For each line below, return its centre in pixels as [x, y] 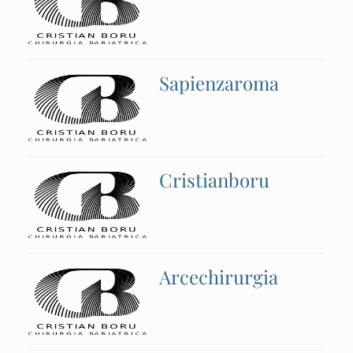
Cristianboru [214, 180]
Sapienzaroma [219, 83]
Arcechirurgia [219, 277]
